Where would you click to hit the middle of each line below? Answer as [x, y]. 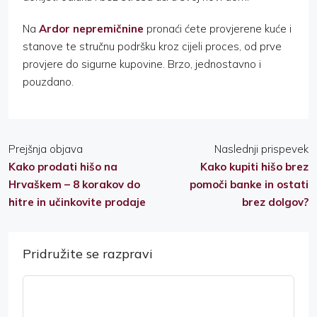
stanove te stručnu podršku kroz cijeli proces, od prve [152, 46]
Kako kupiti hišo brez [254, 166]
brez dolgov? [275, 202]
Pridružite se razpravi [88, 253]
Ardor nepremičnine [91, 28]
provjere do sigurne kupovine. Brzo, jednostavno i [142, 64]
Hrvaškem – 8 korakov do [74, 184]
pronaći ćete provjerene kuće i [218, 28]
